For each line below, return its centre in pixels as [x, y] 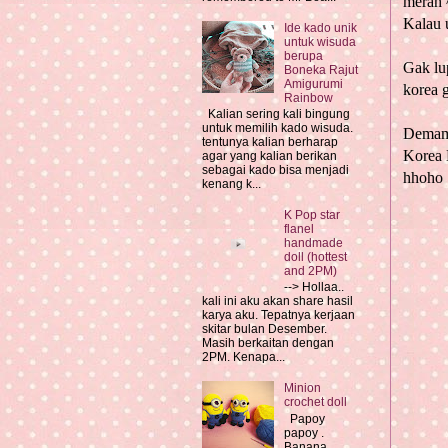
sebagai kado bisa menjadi [275, 170]
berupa [303, 55]
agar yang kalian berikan [269, 156]
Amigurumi [313, 83]
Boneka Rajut [320, 69]
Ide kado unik [320, 27]
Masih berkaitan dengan [268, 343]
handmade [313, 243]
